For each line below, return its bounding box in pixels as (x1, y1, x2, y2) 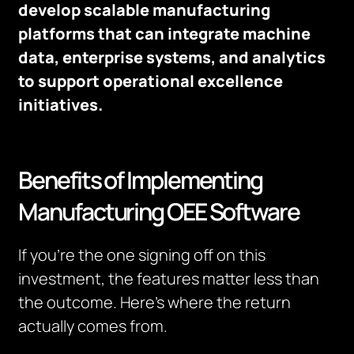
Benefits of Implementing (18, 164, 262, 196)
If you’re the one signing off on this (18, 244, 266, 265)
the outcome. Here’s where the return (18, 292, 292, 313)
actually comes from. (18, 315, 168, 337)
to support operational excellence (18, 70, 284, 92)
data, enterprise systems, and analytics (18, 47, 326, 68)
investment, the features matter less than (18, 268, 320, 289)
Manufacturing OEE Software (18, 195, 299, 228)
